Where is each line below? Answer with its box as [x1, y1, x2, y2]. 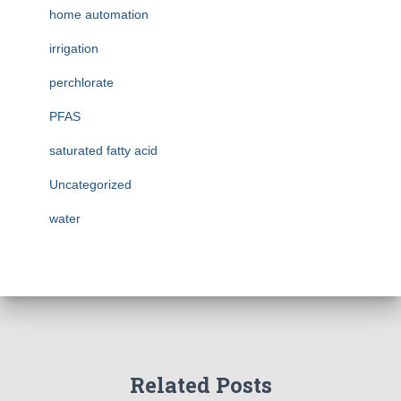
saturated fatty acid [49, 143, 158, 158]
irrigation [49, 41, 98, 55]
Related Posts [129, 371, 272, 399]
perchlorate [49, 75, 114, 90]
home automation [49, 7, 149, 21]
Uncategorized [49, 177, 132, 192]
